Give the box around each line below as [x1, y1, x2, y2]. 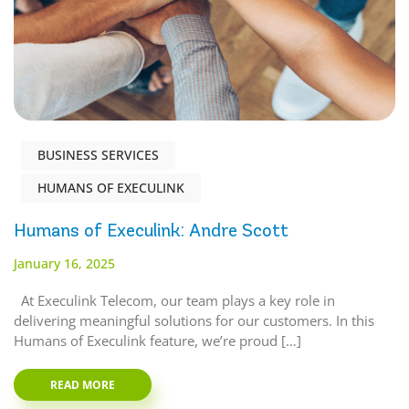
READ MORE [50, 377, 115, 393]
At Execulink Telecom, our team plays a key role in [14, 291, 335, 310]
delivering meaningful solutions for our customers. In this [14, 311, 374, 330]
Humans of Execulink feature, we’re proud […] [14, 331, 301, 351]
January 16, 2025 [14, 255, 115, 273]
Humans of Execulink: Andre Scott [14, 219, 288, 243]
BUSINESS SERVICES [37, 146, 159, 164]
